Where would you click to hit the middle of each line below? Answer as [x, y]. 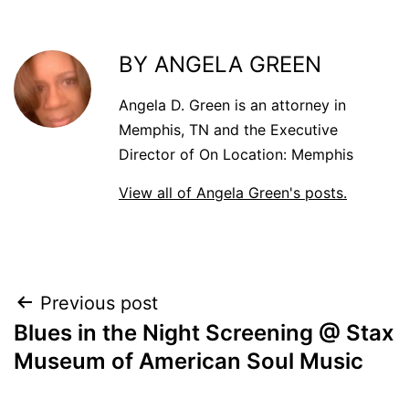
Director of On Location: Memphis [236, 154]
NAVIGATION [112, 349]
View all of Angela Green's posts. [233, 192]
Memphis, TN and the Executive [228, 129]
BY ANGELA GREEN [220, 64]
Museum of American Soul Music [189, 361]
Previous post [99, 303]
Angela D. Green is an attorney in [232, 105]
